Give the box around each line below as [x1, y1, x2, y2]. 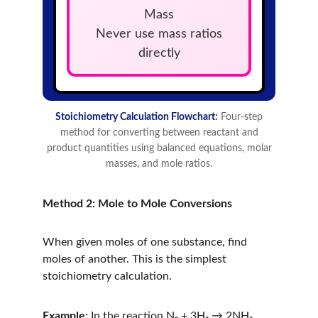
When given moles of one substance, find [43, 236, 250, 248]
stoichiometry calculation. [43, 270, 172, 282]
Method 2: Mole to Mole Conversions [43, 198, 232, 209]
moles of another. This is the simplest [43, 253, 229, 265]
